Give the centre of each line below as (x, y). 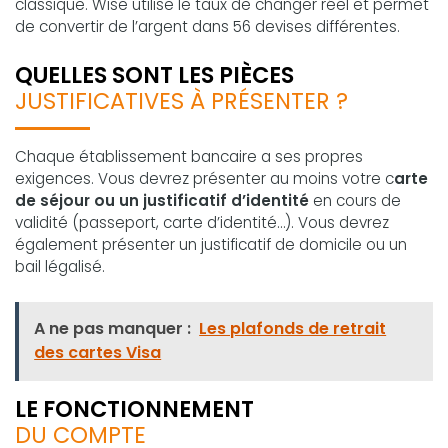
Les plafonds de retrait (293, 329)
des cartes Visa (98, 353)
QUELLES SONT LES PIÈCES (154, 75)
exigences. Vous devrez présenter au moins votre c (204, 179)
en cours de (355, 201)
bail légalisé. (60, 267)
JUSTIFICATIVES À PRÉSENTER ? (181, 101)
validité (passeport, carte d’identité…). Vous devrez (202, 223)
